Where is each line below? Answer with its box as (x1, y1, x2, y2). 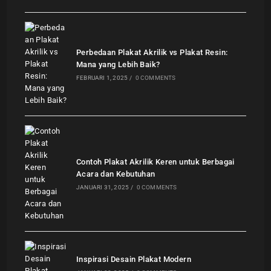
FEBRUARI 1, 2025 (76, 74, 128, 82)
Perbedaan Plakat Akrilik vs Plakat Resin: (76, 48, 228, 57)
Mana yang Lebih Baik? (76, 60, 160, 70)
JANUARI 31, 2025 (76, 184, 129, 191)
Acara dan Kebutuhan (76, 169, 155, 179)
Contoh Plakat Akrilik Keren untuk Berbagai (76, 157, 235, 167)
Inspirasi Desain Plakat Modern (76, 255, 191, 264)
